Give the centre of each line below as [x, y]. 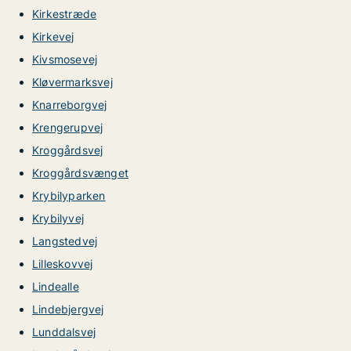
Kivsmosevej [65, 59]
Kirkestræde [65, 14]
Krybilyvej [58, 218]
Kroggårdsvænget [80, 173]
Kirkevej [53, 36]
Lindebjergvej [68, 309]
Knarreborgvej [70, 105]
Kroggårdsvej [68, 150]
